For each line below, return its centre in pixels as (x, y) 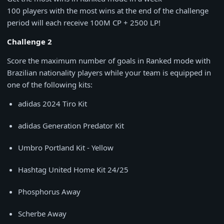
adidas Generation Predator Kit (71, 125)
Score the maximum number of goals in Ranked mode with (109, 60)
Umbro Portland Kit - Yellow (66, 147)
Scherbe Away (42, 213)
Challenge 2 (29, 41)
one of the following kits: (50, 84)
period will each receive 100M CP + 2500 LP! (84, 22)
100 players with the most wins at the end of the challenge (108, 10)
